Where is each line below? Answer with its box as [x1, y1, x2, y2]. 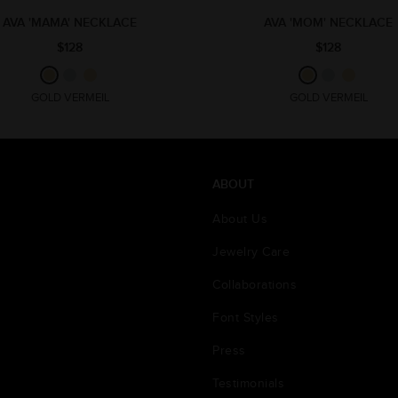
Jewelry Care [212, 244, 290, 259]
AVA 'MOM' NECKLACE [264, 14, 393, 30]
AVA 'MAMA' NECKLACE [3, 14, 137, 30]
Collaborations [212, 277, 297, 292]
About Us [212, 211, 267, 227]
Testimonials [212, 376, 284, 391]
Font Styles [212, 310, 279, 325]
